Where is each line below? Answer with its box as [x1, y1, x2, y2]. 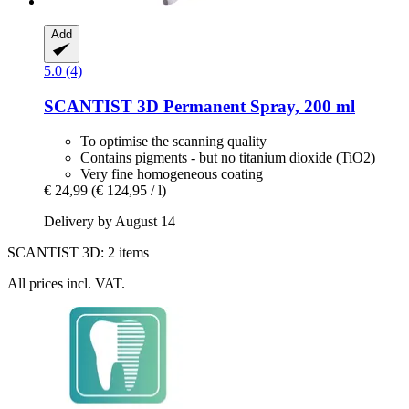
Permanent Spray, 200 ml [159, 96, 355, 116]
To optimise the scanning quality [80, 133, 267, 150]
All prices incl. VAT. [7, 276, 125, 292]
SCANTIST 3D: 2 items [7, 245, 149, 261]
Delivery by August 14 [44, 214, 175, 230]
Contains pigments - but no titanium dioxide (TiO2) [80, 150, 375, 166]
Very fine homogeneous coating [80, 166, 263, 183]
